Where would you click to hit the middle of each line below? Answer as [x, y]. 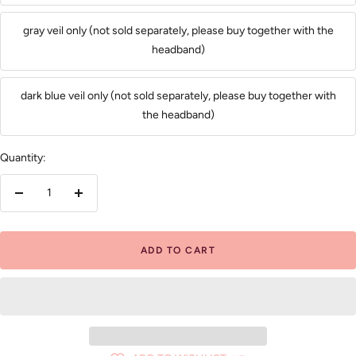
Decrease [42, 201]
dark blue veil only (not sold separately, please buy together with [178, 95]
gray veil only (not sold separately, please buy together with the [178, 30]
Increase [99, 201]
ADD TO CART [178, 250]
